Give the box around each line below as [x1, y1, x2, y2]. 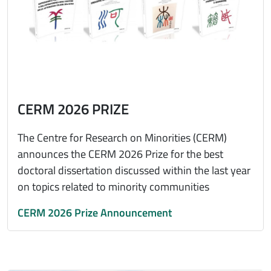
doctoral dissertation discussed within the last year [18, 162, 250, 178]
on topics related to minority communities [18, 178, 209, 195]
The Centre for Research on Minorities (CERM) [18, 129, 227, 146]
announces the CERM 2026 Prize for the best [18, 145, 223, 162]
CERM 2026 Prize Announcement [18, 204, 172, 221]
